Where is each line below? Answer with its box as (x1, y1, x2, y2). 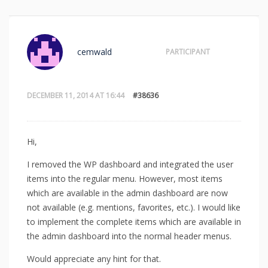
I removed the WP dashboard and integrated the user (27, 158, 233, 170)
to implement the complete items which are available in (27, 215, 241, 227)
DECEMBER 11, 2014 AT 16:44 (27, 90, 124, 100)
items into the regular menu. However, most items (27, 172, 223, 184)
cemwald (77, 46, 112, 57)
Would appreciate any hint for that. (27, 252, 161, 264)
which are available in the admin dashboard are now (27, 187, 228, 199)
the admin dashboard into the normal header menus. (27, 230, 232, 242)
